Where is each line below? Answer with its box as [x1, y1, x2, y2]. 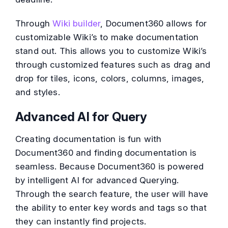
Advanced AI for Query [15, 109, 148, 125]
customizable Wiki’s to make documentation [15, 32, 199, 43]
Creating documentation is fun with [15, 134, 162, 145]
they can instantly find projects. [15, 216, 147, 227]
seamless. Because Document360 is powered [15, 161, 204, 172]
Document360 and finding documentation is [15, 148, 197, 158]
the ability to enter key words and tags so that [15, 203, 207, 213]
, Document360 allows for [100, 18, 207, 29]
